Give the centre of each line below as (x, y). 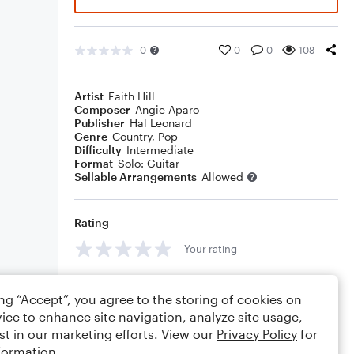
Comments (104, 284)
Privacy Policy (257, 334)
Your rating (211, 249)
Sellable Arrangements (136, 177)
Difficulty (98, 150)
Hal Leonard (161, 123)
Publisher (100, 123)
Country (132, 136)
